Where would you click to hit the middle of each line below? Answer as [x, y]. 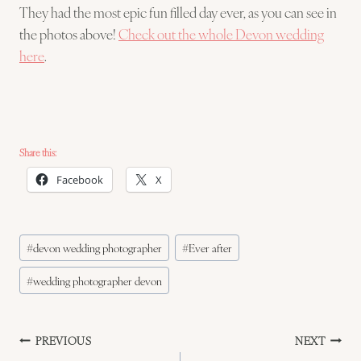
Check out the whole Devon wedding [221, 33]
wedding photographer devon [98, 280]
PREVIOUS [64, 340]
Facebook [80, 179]
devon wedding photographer [98, 247]
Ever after [211, 247]
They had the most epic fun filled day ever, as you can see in [178, 12]
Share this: [38, 152]
